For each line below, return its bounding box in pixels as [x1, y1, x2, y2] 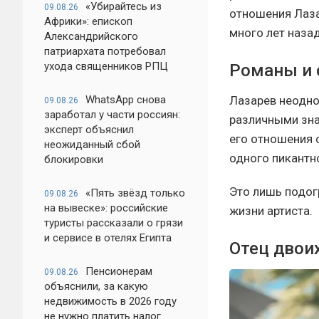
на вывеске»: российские [44, 202, 168, 214]
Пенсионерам [85, 265, 152, 278]
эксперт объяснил [44, 123, 134, 136]
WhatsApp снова [85, 93, 166, 106]
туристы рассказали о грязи [44, 216, 183, 229]
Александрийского [44, 30, 138, 43]
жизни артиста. [229, 203, 313, 218]
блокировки [44, 153, 103, 166]
